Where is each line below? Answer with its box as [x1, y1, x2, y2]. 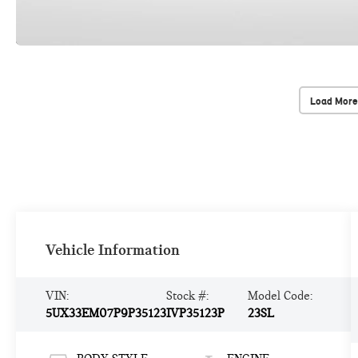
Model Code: [247, 288, 312, 304]
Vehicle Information [45, 240, 180, 259]
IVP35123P [165, 306, 225, 321]
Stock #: [165, 288, 209, 304]
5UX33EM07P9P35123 [45, 306, 166, 321]
